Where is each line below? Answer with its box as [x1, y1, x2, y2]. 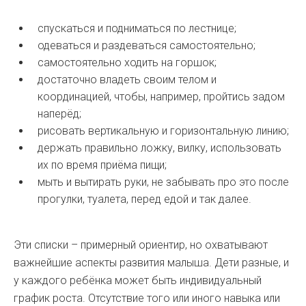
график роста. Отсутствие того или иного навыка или [14, 292, 280, 305]
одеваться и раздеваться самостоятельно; [38, 39, 255, 52]
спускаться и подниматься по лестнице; [38, 22, 236, 35]
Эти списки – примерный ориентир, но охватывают [14, 238, 268, 251]
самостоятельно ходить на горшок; [38, 56, 217, 69]
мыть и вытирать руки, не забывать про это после [38, 176, 289, 189]
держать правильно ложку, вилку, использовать [38, 141, 281, 154]
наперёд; [38, 107, 81, 120]
